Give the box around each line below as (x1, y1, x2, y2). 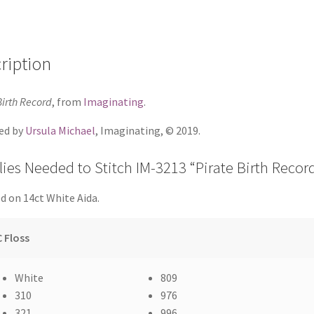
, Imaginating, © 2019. (95, 123, 200, 137)
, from (51, 94, 83, 109)
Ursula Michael (25, 123, 95, 137)
